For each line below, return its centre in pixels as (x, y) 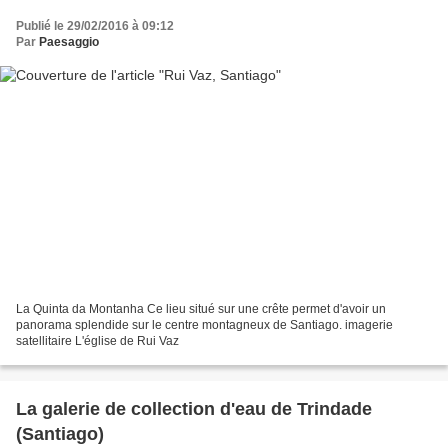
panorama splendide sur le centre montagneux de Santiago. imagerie (204, 325)
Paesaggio (69, 41)
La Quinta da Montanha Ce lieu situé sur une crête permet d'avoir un (201, 309)
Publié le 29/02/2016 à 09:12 (95, 25)
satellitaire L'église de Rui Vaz (97, 341)
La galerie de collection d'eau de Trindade (194, 409)
